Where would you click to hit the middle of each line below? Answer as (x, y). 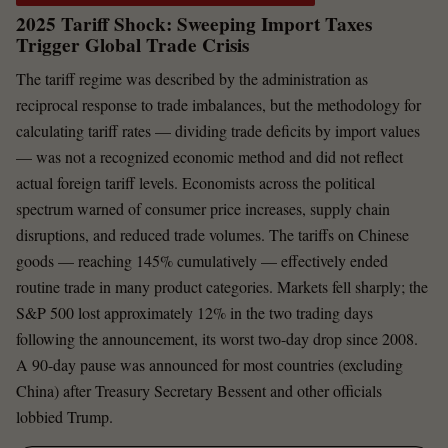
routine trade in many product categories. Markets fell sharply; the (222, 287)
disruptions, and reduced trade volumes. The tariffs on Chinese (212, 235)
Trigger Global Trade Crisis (132, 45)
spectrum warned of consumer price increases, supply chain (203, 209)
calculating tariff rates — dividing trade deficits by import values (218, 131)
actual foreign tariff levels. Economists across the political (195, 183)
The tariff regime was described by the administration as (192, 79)
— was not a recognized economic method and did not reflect (209, 157)
